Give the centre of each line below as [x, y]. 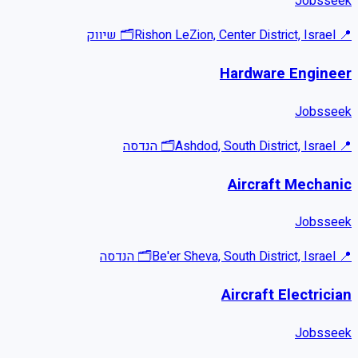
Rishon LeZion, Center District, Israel [235, 36]
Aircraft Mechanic [290, 184]
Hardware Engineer [286, 74]
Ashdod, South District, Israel [255, 146]
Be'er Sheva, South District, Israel [244, 257]
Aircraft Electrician [286, 294]
